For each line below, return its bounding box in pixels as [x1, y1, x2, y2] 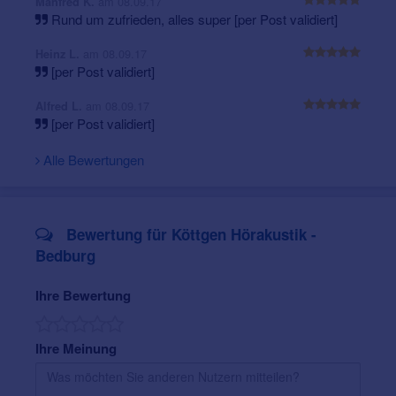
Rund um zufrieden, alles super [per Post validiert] [48, 10, 338, 29]
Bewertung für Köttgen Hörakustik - [62, 224, 316, 246]
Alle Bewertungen [40, 150, 144, 170]
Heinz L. [35, 46, 83, 63]
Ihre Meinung [35, 339, 117, 359]
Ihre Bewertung [35, 286, 131, 306]
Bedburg [35, 245, 95, 267]
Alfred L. [35, 98, 86, 115]
